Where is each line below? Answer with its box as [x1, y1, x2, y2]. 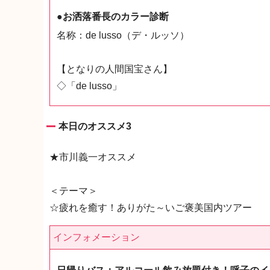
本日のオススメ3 [58, 121, 131, 131]
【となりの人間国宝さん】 [57, 64, 172, 74]
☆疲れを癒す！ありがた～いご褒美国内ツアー [49, 202, 252, 213]
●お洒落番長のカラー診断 [57, 11, 169, 22]
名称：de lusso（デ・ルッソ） [57, 30, 189, 40]
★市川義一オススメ [49, 152, 136, 162]
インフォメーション [53, 232, 140, 242]
